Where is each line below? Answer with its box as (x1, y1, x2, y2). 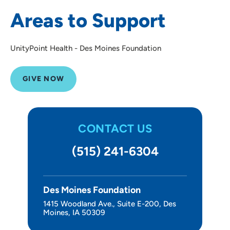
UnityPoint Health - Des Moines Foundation (10, 43, 161, 53)
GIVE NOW (23, 74, 64, 83)
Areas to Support (10, 8, 166, 32)
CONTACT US (78, 121, 152, 136)
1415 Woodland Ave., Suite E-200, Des (43, 199, 176, 208)
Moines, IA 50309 (43, 207, 105, 217)
